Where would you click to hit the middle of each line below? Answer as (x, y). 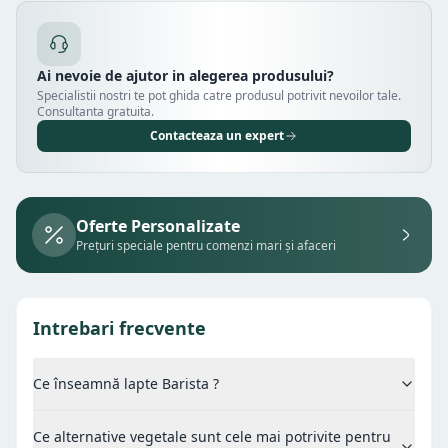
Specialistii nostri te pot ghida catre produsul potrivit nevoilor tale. (219, 95)
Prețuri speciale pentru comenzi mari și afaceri (206, 245)
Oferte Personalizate (158, 225)
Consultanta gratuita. (95, 111)
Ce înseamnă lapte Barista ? (126, 383)
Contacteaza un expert (217, 135)
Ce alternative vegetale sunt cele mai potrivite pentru (212, 436)
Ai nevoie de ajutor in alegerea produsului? (185, 75)
